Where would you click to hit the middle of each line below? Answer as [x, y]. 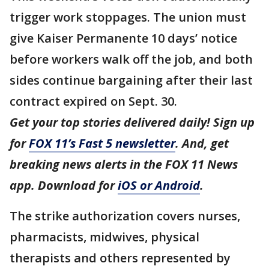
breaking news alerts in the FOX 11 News [124, 165]
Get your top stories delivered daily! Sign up [132, 122]
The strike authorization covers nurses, [125, 216]
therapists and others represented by [120, 258]
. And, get [202, 144]
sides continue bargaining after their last [131, 80]
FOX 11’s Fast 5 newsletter [102, 144]
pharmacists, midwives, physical [104, 237]
